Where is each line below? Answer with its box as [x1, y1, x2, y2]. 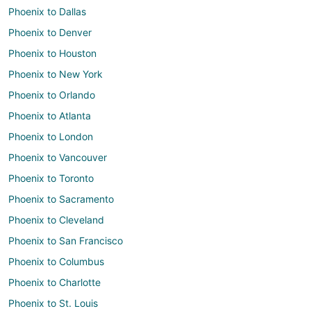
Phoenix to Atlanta [8, 110, 91, 122]
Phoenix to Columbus [8, 255, 104, 268]
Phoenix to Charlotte [8, 276, 101, 289]
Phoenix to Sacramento [8, 193, 114, 205]
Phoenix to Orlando [8, 89, 95, 101]
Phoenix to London [8, 131, 93, 143]
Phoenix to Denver [8, 26, 92, 39]
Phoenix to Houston [8, 47, 96, 60]
